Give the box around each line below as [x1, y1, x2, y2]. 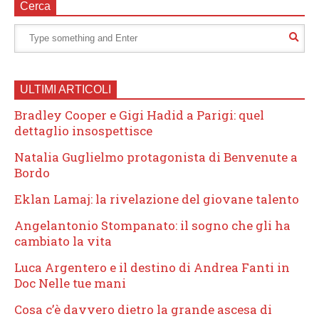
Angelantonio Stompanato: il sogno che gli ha [14, 216, 291, 234]
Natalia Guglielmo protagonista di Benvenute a [14, 148, 298, 165]
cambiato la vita [14, 232, 112, 249]
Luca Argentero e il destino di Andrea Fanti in [14, 258, 290, 276]
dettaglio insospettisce [14, 122, 152, 139]
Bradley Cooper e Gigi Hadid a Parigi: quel [14, 106, 264, 123]
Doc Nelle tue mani [14, 274, 126, 291]
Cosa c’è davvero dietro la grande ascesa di [14, 300, 272, 318]
